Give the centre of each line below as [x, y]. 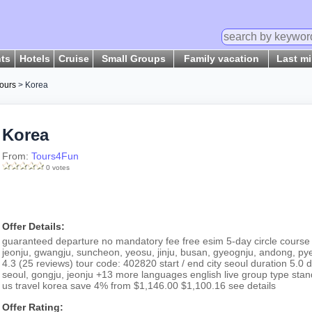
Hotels [34, 58]
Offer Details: [33, 226]
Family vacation [221, 58]
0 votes [58, 167]
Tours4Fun [55, 156]
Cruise [73, 58]
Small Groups [133, 58]
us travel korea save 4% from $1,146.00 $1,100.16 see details [139, 286]
